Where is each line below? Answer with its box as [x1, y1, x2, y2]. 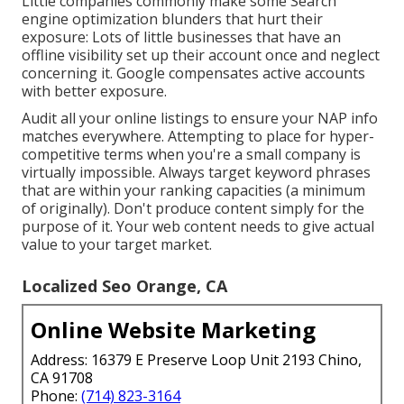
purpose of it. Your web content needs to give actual [22, 216, 374, 237]
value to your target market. [22, 234, 212, 255]
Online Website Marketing [31, 315, 316, 345]
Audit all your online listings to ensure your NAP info [22, 108, 378, 129]
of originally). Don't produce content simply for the [22, 198, 364, 219]
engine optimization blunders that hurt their [22, 9, 323, 30]
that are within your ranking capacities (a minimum [22, 180, 365, 201]
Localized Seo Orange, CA [22, 275, 227, 298]
